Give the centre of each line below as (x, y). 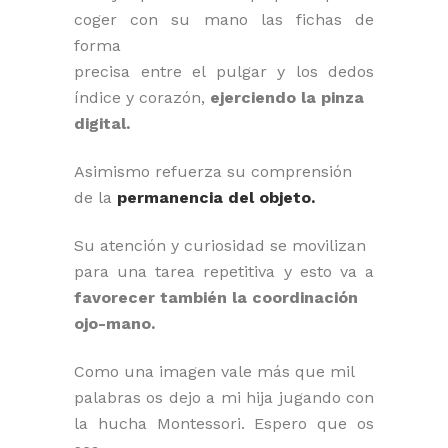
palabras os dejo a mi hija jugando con (224, 397)
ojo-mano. (114, 323)
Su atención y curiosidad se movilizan (220, 245)
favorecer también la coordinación (216, 297)
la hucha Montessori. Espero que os (224, 423)
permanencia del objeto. (216, 197)
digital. (102, 123)
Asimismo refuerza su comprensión (213, 171)
